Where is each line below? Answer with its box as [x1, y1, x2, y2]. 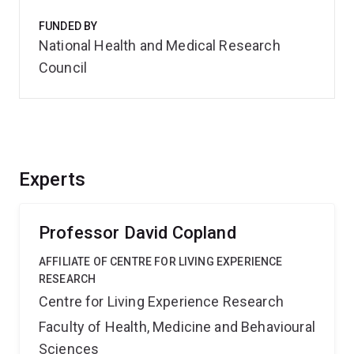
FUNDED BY [39, 20, 98, 32]
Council [39, 59, 88, 76]
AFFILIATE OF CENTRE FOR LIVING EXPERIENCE [39, 255, 283, 268]
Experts [19, 168, 86, 190]
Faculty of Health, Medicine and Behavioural [39, 318, 315, 335]
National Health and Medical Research [39, 37, 281, 54]
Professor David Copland [39, 223, 236, 243]
